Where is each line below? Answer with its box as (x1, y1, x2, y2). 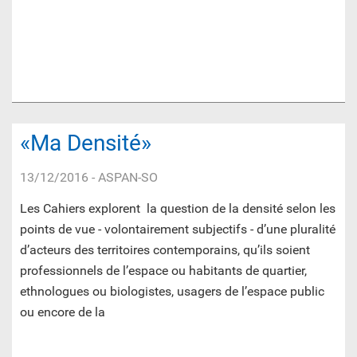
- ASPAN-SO (88, 170, 158, 186)
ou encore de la (20, 304, 105, 320)
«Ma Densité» (20, 130, 151, 157)
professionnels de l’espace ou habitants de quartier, (20, 263, 307, 279)
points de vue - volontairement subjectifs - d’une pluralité (20, 222, 335, 237)
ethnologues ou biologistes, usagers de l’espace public (20, 284, 324, 300)
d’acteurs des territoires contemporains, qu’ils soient (20, 242, 310, 258)
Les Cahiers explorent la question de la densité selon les (20, 201, 335, 217)
